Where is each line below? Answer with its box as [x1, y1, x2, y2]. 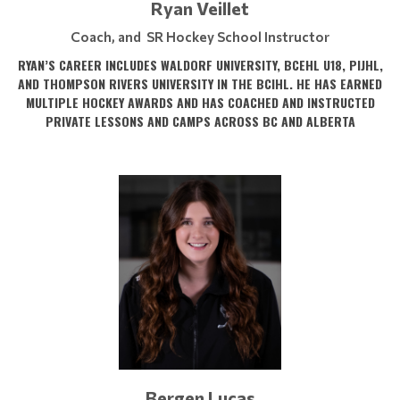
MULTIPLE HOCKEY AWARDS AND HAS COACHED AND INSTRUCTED [25, 93, 375, 112]
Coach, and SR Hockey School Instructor [71, 29, 329, 45]
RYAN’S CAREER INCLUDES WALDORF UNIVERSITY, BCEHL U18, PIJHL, [17, 55, 383, 74]
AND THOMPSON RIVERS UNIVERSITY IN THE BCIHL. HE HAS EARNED [18, 74, 382, 93]
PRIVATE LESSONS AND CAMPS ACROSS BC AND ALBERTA [45, 112, 355, 130]
